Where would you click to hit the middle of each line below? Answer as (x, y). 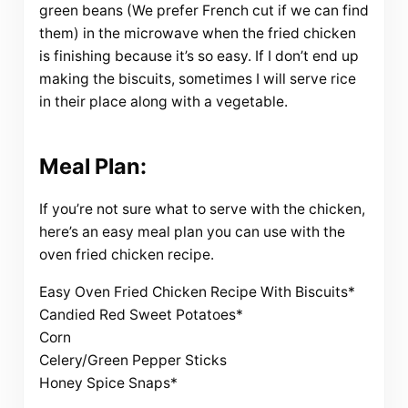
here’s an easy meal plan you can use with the (192, 232)
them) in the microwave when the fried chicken (197, 34)
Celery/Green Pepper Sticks (133, 361)
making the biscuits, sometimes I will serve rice (197, 79)
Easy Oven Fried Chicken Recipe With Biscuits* (197, 292)
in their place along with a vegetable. (163, 102)
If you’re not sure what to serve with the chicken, (202, 209)
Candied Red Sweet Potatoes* (141, 315)
